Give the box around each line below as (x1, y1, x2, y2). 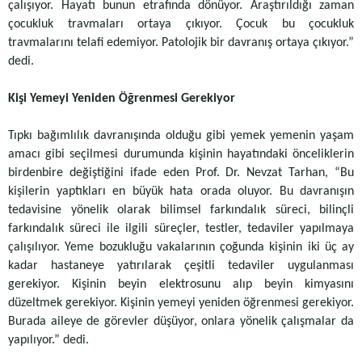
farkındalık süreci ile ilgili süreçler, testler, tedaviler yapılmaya (8, 222, 354, 235)
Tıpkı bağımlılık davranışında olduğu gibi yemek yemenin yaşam (8, 129, 354, 142)
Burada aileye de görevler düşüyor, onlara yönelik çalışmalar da (8, 315, 354, 328)
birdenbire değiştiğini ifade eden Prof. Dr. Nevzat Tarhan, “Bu (8, 166, 354, 179)
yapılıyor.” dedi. (8, 334, 89, 347)
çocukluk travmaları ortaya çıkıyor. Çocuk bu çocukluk (8, 18, 354, 31)
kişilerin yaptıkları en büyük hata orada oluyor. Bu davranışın (8, 185, 354, 198)
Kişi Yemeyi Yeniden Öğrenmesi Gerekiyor (8, 92, 235, 105)
